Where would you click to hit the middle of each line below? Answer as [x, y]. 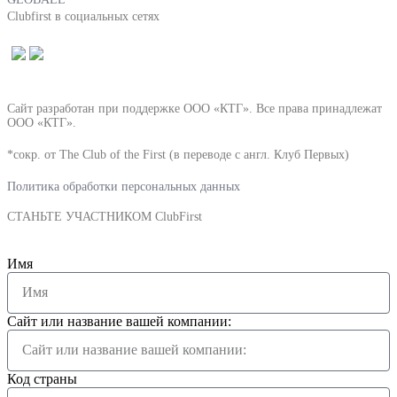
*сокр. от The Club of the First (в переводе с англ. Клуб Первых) [178, 154]
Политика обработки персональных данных [124, 186]
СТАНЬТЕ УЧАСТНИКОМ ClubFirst [105, 216]
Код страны [42, 378]
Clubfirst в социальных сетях [83, 16]
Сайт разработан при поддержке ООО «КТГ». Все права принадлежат [195, 108]
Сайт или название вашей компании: [119, 321]
